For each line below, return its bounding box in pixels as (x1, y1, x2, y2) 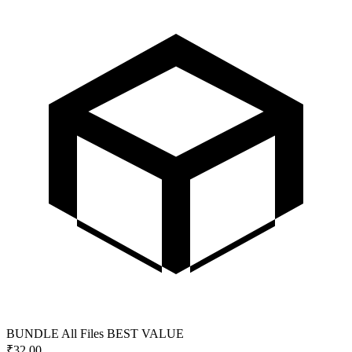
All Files (61, 326, 104, 340)
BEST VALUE (107, 326, 184, 340)
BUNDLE (6, 326, 59, 340)
